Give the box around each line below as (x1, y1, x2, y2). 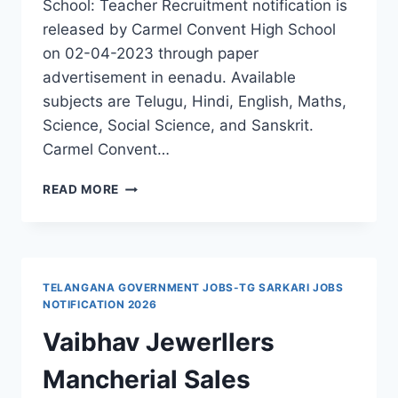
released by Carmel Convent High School (43, 20, 336, 39)
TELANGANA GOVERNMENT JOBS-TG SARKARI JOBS (43, 281, 344, 295)
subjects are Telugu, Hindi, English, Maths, (43, 92, 346, 111)
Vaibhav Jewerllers (43, 327, 275, 358)
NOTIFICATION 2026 (43, 298, 157, 312)
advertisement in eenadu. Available (43, 68, 296, 87)
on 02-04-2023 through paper (43, 44, 259, 63)
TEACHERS (118, 271, 188, 286)
